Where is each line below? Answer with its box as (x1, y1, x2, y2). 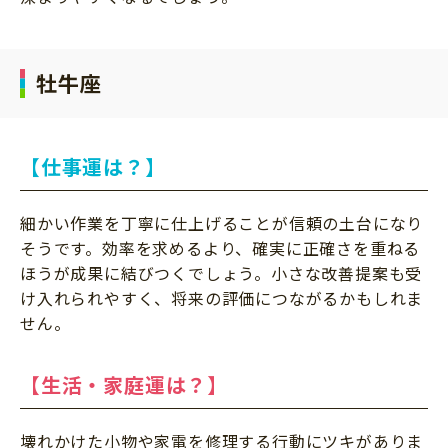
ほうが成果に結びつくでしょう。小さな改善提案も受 (20, 260, 423, 285)
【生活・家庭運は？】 (20, 369, 229, 399)
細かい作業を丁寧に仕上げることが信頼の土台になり (20, 210, 424, 235)
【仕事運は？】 (20, 151, 166, 181)
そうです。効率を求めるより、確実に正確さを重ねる (20, 235, 421, 260)
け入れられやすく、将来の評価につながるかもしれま (20, 285, 424, 310)
